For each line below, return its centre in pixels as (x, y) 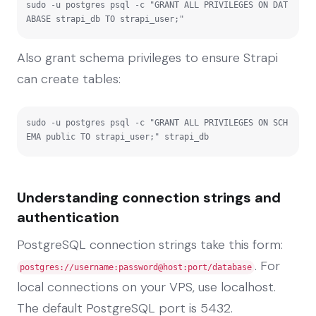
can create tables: (69, 79)
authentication (68, 217)
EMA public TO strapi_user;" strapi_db (117, 136)
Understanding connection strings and (149, 197)
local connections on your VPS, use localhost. (146, 287)
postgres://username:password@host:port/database (136, 267)
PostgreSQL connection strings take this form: (150, 244)
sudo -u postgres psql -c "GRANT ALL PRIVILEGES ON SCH (157, 122)
